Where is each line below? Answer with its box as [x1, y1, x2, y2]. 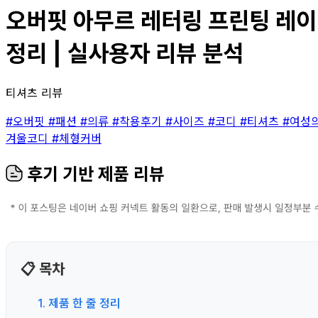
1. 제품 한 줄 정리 [38, 295, 121, 310]
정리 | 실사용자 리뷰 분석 [6, 40, 243, 68]
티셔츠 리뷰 [6, 85, 62, 100]
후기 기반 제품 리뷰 [23, 163, 165, 185]
